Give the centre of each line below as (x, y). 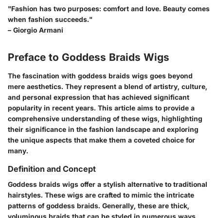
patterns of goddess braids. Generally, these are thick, (99, 206)
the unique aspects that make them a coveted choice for (101, 140)
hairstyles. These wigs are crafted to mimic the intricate (101, 195)
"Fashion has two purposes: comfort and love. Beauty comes (109, 9)
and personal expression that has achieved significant (99, 97)
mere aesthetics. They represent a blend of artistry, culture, (108, 86)
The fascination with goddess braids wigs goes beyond (100, 75)
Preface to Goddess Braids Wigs (89, 57)
